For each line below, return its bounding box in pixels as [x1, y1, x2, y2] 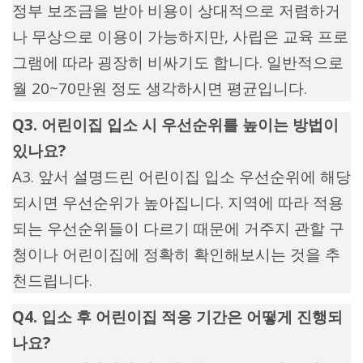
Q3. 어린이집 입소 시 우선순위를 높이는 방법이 [12, 114, 339, 136]
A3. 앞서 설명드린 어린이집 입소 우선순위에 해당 [12, 166, 351, 188]
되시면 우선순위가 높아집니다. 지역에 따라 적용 [12, 192, 344, 214]
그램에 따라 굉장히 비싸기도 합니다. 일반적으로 [12, 52, 344, 74]
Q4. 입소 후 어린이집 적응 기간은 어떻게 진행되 [12, 306, 343, 328]
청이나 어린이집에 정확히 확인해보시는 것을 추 [12, 244, 340, 266]
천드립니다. [12, 270, 92, 292]
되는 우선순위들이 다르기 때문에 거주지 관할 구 [12, 218, 344, 240]
